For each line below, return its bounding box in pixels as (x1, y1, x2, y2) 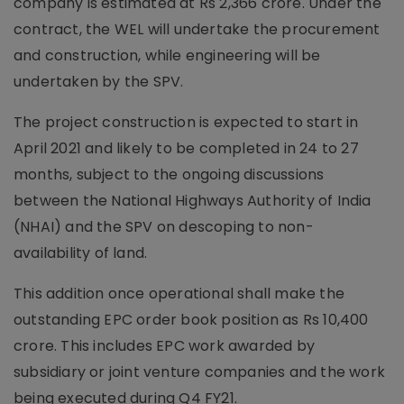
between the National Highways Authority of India (14, 190, 372, 212)
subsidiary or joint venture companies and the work (14, 362, 386, 383)
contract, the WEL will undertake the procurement (14, 19, 381, 41)
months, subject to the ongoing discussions (14, 164, 325, 186)
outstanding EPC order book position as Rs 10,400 (14, 309, 369, 331)
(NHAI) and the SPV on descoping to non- (14, 216, 314, 238)
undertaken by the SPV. (14, 71, 184, 93)
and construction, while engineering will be (14, 45, 321, 67)
